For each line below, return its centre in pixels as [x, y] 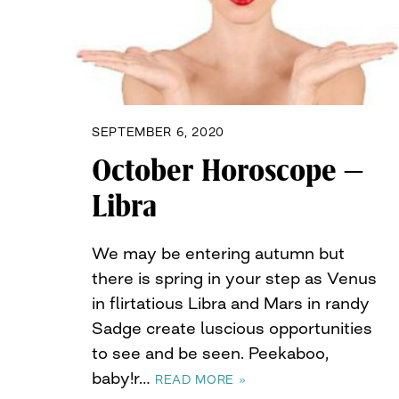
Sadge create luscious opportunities [232, 327]
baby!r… [123, 377]
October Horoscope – [227, 171]
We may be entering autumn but [218, 252]
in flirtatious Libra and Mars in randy [231, 302]
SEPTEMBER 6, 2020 [159, 131]
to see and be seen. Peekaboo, [210, 352]
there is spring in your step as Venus [234, 277]
